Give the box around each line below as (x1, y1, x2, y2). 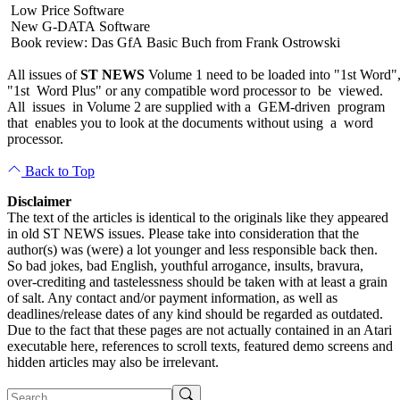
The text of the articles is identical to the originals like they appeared (7, 209, 388, 225)
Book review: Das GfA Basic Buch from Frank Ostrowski (7, 34, 340, 50)
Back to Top (21, 162, 95, 179)
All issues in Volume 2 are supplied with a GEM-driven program (7, 98, 385, 114)
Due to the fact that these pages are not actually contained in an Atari (7, 321, 392, 337)
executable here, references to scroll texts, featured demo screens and (7, 337, 393, 354)
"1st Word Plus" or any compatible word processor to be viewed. (7, 82, 383, 98)
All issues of (7, 66, 80, 82)
